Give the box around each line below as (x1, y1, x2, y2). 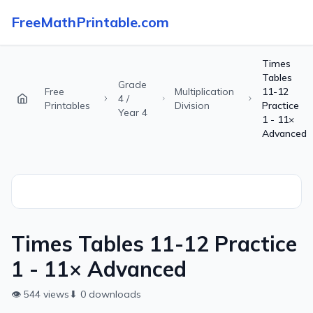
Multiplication (175, 85, 234, 98)
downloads (86, 288, 141, 300)
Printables (45, 99, 90, 112)
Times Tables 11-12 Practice (11, 231, 297, 257)
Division (175, 99, 210, 112)
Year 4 (118, 106, 147, 119)
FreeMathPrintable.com (11, 13, 169, 31)
